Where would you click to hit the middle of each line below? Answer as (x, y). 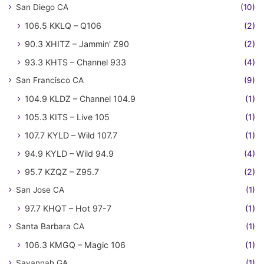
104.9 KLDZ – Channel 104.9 (80, 99)
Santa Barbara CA (50, 226)
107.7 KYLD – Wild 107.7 (71, 135)
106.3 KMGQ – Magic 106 (75, 245)
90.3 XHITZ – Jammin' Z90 (77, 44)
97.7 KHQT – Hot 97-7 (68, 208)
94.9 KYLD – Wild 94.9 (69, 154)
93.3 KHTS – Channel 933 (75, 62)
